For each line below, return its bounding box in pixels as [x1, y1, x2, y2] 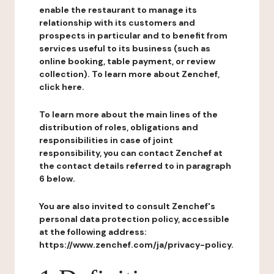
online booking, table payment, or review [39, 56, 215, 67]
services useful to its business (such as [39, 43, 210, 54]
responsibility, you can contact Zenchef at [39, 147, 223, 158]
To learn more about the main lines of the [39, 109, 218, 120]
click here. [39, 81, 84, 92]
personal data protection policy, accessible [39, 213, 229, 224]
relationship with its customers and [39, 17, 195, 28]
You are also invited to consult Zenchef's [39, 201, 215, 212]
